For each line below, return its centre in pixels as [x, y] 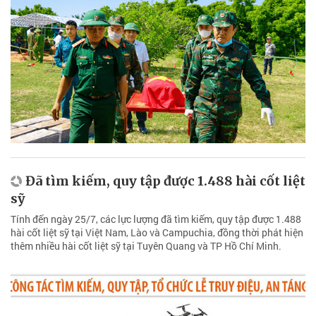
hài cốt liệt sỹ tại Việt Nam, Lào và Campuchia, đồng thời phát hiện [157, 233]
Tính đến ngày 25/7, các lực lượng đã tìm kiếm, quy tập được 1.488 [156, 219]
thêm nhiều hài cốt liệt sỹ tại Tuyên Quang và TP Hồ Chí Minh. [146, 246]
